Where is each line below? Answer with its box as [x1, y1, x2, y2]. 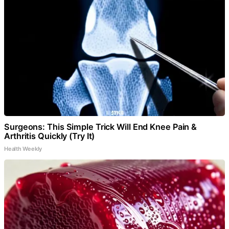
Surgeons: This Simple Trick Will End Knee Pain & [4, 121, 197, 132]
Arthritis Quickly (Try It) [4, 130, 95, 141]
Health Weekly [4, 145, 42, 152]
